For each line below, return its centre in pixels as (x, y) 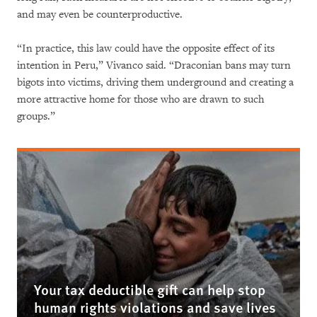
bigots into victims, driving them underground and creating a (155, 82)
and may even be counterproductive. (100, 15)
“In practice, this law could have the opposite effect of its (146, 48)
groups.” (36, 116)
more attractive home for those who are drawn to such (140, 99)
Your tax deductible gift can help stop (150, 289)
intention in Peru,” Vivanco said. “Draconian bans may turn (154, 65)
